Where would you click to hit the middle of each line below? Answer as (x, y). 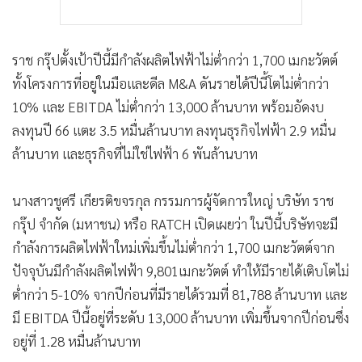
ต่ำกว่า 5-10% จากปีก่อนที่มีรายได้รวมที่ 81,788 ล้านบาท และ (180, 295)
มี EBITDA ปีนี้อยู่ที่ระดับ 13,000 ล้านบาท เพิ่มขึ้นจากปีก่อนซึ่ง (181, 318)
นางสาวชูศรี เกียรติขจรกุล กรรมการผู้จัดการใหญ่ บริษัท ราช (173, 201)
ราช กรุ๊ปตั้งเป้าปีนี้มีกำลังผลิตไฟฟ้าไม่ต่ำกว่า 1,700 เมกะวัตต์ (175, 60)
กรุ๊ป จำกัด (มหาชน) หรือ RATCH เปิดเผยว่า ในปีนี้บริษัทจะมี (175, 224)
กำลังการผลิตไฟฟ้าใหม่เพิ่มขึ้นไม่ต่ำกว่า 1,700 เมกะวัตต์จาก (173, 248)
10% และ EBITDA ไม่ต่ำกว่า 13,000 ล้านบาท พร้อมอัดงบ (168, 107)
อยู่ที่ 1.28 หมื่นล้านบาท (76, 341)
